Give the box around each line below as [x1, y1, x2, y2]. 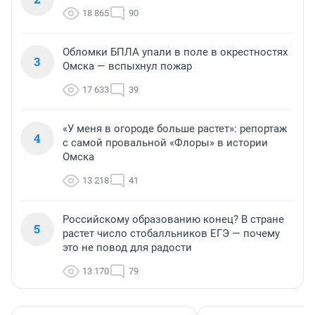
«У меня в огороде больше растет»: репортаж [63, 122, 287, 136]
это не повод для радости [63, 241, 192, 255]
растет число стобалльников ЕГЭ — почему [63, 227, 280, 240]
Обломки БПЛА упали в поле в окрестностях [63, 46, 288, 59]
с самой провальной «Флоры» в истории [63, 136, 268, 150]
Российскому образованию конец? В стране [63, 213, 284, 226]
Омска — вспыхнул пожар [63, 60, 192, 73]
